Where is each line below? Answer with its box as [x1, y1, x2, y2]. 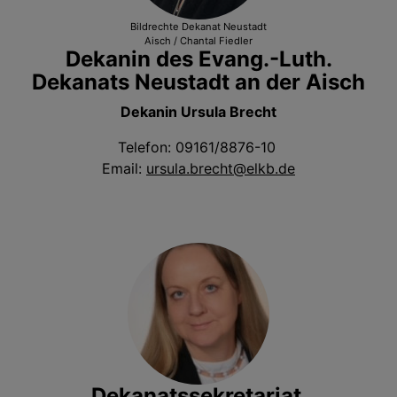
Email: [102, 159, 146, 177]
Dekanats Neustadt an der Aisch [32, 68, 365, 95]
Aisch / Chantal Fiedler [144, 34, 253, 47]
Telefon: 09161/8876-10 [117, 137, 280, 156]
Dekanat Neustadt [182, 19, 267, 33]
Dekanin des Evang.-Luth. [65, 45, 332, 72]
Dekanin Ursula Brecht [121, 102, 276, 121]
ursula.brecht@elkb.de [146, 159, 295, 177]
